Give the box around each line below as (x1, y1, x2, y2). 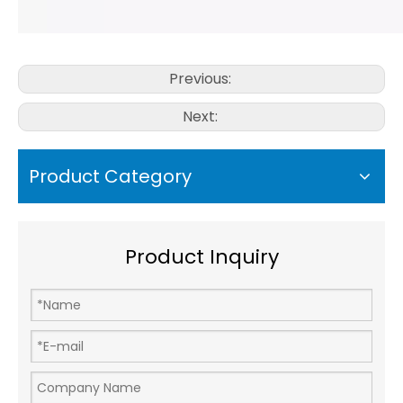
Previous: (168, 68, 235, 89)
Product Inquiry (124, 243, 279, 271)
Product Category (29, 164, 192, 189)
